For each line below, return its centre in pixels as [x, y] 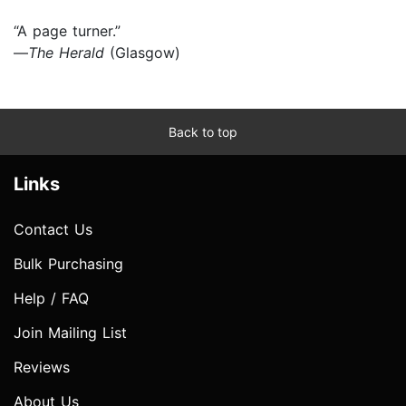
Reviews [42, 367]
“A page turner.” [67, 30]
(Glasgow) [145, 52]
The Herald [69, 52]
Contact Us [53, 229]
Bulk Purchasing [68, 263]
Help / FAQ [51, 298]
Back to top [203, 131]
